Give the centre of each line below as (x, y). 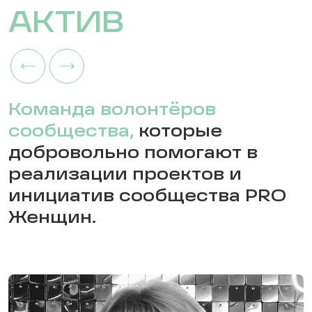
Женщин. (52, 218)
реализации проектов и (125, 175)
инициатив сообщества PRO (147, 197)
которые (178, 132)
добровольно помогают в (133, 154)
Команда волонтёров (112, 110)
